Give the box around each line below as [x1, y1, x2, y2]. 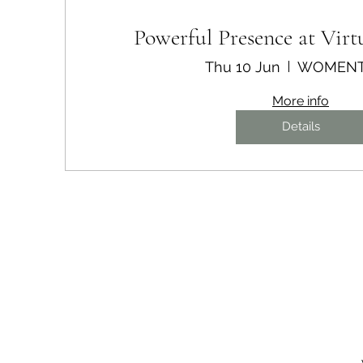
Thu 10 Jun [205, 58, 280, 75]
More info [272, 92, 329, 109]
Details [281, 119, 320, 134]
